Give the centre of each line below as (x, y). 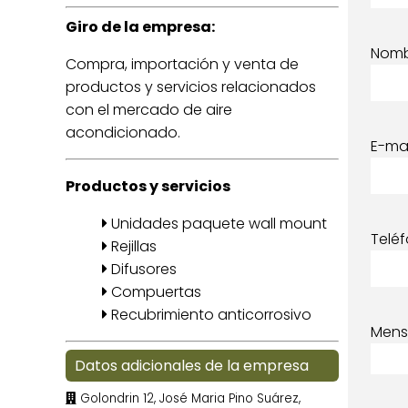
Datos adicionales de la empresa (192, 366)
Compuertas (154, 292)
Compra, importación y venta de (182, 64)
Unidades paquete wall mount (217, 224)
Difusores (142, 269)
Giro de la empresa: (140, 27)
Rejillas (132, 246)
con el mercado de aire (149, 110)
